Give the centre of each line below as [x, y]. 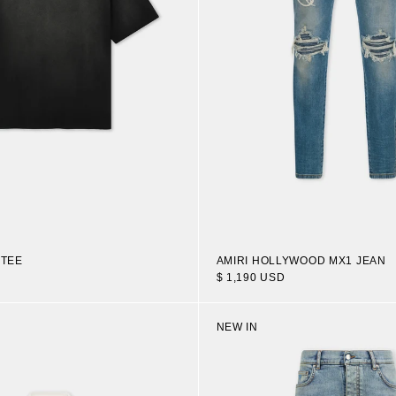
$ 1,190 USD [251, 277]
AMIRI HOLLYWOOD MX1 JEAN [301, 260]
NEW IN [237, 327]
